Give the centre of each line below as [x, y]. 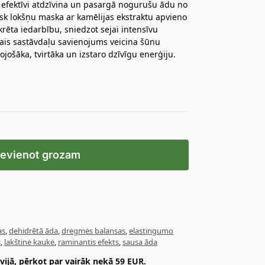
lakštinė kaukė [29, 242]
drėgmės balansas [93, 230]
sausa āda [140, 242]
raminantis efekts [88, 242]
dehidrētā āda [33, 230]
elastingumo [151, 230]
